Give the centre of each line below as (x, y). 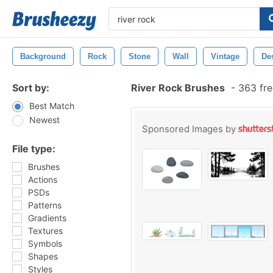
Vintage (225, 56)
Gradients (47, 218)
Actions (43, 179)
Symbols (45, 243)
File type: (34, 149)
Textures (45, 231)
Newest (44, 120)
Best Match (52, 106)
